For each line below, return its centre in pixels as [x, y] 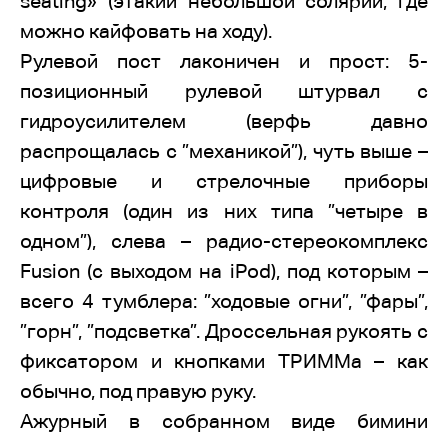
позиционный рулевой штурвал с [224, 91]
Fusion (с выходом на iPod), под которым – [224, 271]
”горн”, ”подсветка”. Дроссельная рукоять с [224, 331]
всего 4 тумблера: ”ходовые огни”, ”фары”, [224, 301]
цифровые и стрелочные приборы [224, 181]
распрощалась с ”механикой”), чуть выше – [224, 151]
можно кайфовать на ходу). [146, 31]
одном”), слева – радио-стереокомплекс [224, 241]
